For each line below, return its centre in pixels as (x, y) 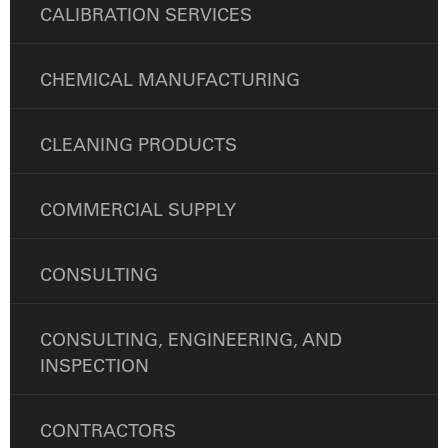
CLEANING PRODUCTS (138, 145)
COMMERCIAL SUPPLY (138, 210)
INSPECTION (94, 366)
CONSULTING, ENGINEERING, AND (191, 340)
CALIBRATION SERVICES (146, 15)
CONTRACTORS (108, 431)
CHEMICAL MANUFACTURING (170, 80)
